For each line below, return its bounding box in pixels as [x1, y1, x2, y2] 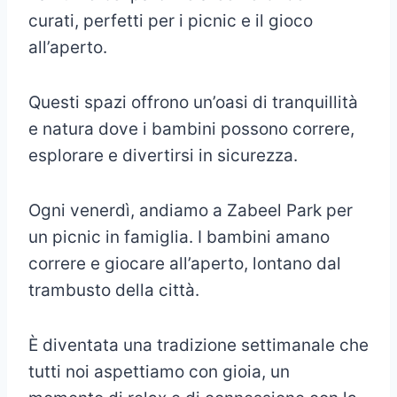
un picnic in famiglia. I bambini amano [28, 227, 330, 248]
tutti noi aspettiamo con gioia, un [28, 362, 290, 383]
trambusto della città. [28, 280, 199, 301]
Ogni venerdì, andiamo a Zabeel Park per [28, 200, 353, 222]
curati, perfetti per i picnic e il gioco [28, 11, 313, 32]
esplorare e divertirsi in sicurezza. [28, 145, 298, 167]
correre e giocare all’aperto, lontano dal [28, 253, 341, 275]
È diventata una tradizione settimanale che [28, 335, 369, 356]
